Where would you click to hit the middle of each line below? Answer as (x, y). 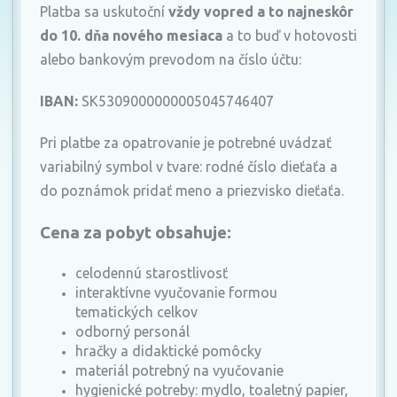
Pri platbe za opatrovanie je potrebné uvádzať (186, 143)
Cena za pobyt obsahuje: (136, 233)
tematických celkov (136, 312)
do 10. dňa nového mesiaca (131, 36)
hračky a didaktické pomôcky (168, 351)
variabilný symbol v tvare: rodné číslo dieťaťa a (189, 167)
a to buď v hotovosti (290, 36)
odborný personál (132, 332)
